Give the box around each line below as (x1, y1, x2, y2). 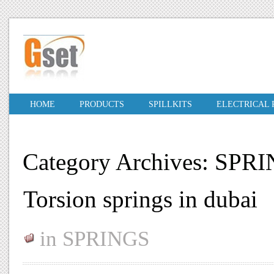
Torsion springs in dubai (23, 186, 257, 213)
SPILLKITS (149, 100, 192, 109)
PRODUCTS (80, 100, 124, 109)
